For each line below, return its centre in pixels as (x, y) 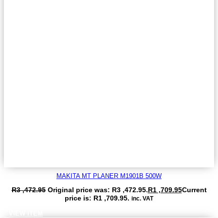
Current (194, 190)
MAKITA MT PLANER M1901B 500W (109, 176)
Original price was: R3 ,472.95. (98, 190)
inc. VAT (142, 198)
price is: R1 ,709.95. (97, 198)
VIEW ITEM (26, 213)
